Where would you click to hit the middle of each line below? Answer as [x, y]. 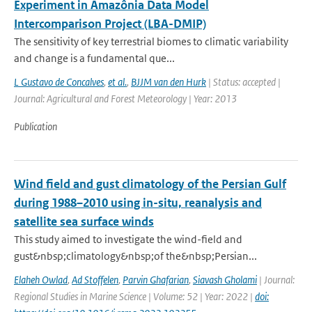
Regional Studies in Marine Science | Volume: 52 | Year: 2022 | [134, 296]
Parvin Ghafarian [156, 280]
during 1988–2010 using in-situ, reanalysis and [138, 203]
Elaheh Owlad [41, 280]
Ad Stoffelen [95, 280]
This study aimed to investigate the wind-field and [128, 239]
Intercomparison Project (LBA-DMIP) [110, 24]
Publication [36, 126]
